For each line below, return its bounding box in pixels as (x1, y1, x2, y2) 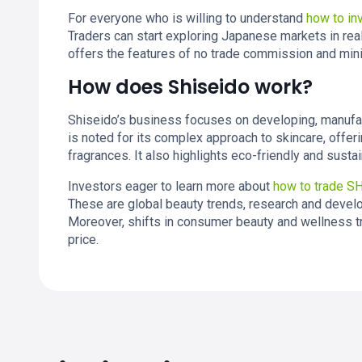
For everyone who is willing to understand (68, 11, 306, 26)
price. (68, 232, 99, 247)
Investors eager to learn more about (68, 179, 273, 194)
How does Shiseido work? (68, 74, 313, 100)
